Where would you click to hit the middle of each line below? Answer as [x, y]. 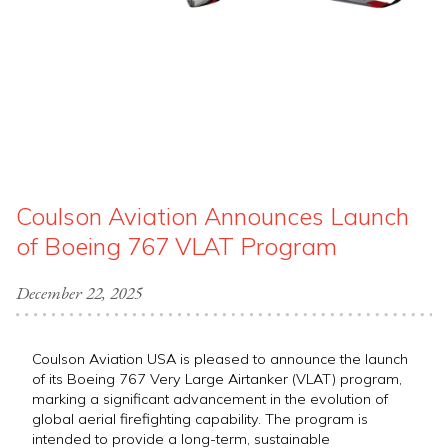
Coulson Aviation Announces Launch [212, 216]
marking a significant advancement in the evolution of [210, 399]
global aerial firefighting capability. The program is [200, 419]
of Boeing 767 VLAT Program [176, 246]
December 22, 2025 [79, 293]
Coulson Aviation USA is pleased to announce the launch [220, 359]
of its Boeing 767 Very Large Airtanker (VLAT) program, [217, 379]
